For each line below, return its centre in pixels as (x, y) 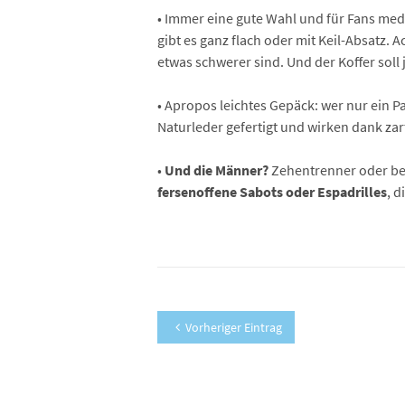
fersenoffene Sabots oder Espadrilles (272, 192)
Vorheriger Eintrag (234, 327)
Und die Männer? (218, 170)
